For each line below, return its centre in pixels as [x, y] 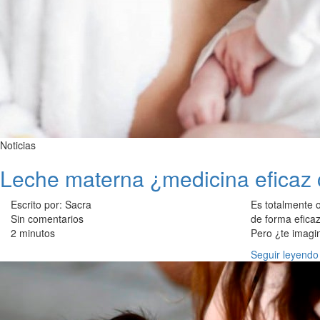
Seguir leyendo [285, 255]
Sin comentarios [47, 219]
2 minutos [33, 233]
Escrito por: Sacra [51, 205]
